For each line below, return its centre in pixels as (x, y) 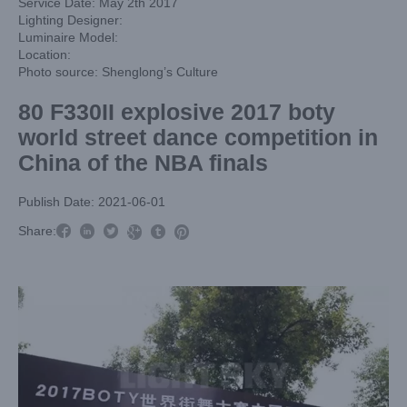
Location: (45, 55)
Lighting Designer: (70, 20)
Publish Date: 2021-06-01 (92, 202)
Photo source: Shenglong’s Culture (118, 72)
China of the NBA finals (143, 163)
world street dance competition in (198, 137)
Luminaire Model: (68, 37)
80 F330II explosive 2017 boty (177, 112)
